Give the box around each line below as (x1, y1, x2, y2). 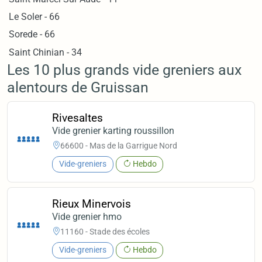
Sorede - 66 (9, 29, 56, 40)
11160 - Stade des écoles (60, 226, 150, 236)
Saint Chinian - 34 (9, 46, 82, 58)
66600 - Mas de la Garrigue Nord (60, 140, 178, 150)
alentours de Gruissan (7, 79, 149, 96)
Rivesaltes (52, 111, 104, 125)
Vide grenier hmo (52, 211, 122, 223)
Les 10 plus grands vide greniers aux (7, 61, 242, 78)
